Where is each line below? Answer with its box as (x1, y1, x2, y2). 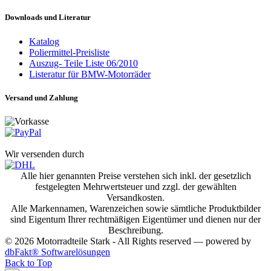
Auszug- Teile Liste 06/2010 (29, 57, 138, 68)
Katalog (29, 36, 59, 47)
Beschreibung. (108, 225, 163, 235)
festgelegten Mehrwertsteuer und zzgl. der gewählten (34, 181, 237, 192)
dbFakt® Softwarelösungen (5, 247, 110, 257)
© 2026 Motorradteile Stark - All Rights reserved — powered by (5, 236, 251, 246)
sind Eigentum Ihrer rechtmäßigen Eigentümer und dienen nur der (10, 214, 261, 224)
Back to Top (5, 258, 52, 268)
